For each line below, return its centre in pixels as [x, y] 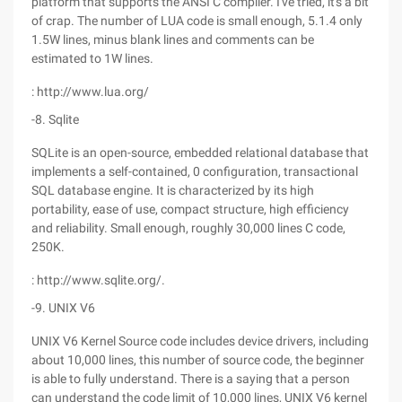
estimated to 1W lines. [92, 58]
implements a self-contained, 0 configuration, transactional [195, 171]
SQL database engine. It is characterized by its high [173, 190]
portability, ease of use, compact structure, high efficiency [190, 209]
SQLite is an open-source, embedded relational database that [200, 153]
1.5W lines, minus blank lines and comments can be [173, 39]
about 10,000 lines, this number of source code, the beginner [198, 360]
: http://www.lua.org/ [90, 92]
